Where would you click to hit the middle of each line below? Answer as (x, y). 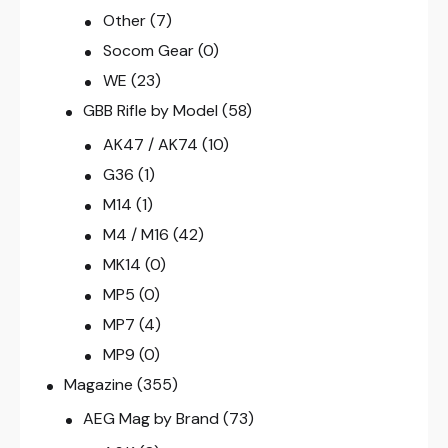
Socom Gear (148, 51)
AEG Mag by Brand (151, 419)
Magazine (99, 385)
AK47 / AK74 (150, 145)
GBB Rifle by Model (151, 111)
